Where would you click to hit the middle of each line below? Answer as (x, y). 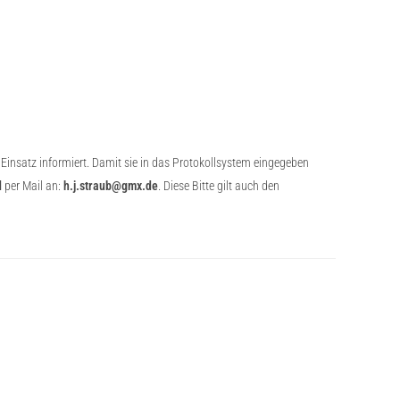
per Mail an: (33, 186)
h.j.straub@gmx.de (111, 186)
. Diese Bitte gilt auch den (220, 186)
